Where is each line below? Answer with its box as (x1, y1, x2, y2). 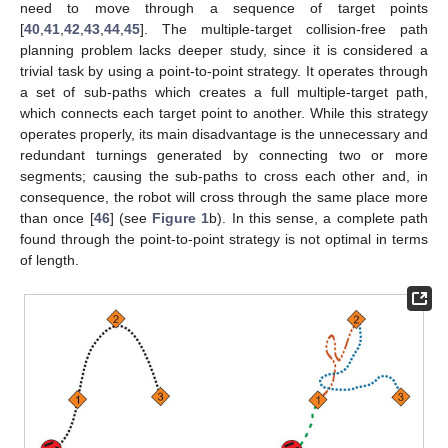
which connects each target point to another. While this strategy (20, 105, 428, 122)
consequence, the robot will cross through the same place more (20, 189, 428, 206)
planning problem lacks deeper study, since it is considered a (20, 42, 428, 59)
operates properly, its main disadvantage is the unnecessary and (20, 126, 428, 143)
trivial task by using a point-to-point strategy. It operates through (20, 63, 428, 80)
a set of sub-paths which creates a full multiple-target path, (20, 84, 428, 101)
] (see (109, 210, 153, 227)
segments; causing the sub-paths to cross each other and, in (20, 168, 428, 185)
